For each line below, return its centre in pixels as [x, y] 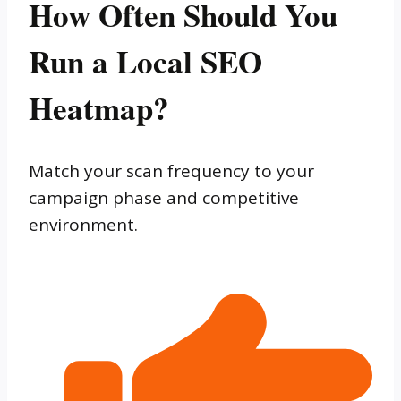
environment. [83, 225]
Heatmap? [99, 108]
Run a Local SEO [145, 62]
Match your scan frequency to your [171, 171]
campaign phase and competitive [164, 198]
